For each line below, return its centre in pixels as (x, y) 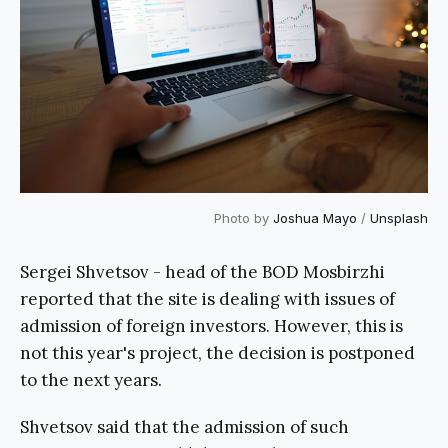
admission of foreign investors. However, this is (211, 325)
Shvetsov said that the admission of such (184, 426)
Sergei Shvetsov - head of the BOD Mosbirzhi (202, 271)
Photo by (243, 217)
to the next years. (91, 379)
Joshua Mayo (315, 217)
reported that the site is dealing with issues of (207, 298)
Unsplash (399, 217)
